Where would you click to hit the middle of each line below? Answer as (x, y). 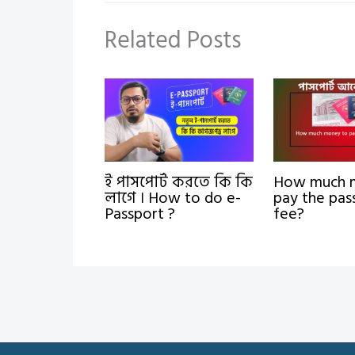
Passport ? (140, 214)
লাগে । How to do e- (173, 198)
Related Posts (173, 40)
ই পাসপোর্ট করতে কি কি (179, 183)
